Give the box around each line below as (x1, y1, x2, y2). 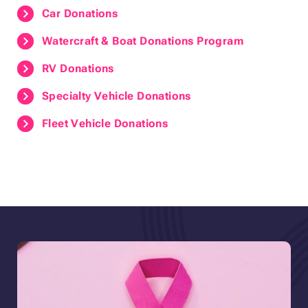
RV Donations (42, 62, 114, 76)
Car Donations (42, 7, 118, 21)
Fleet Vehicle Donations (42, 117, 168, 131)
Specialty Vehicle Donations (42, 89, 191, 103)
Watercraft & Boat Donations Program (42, 34, 243, 48)
